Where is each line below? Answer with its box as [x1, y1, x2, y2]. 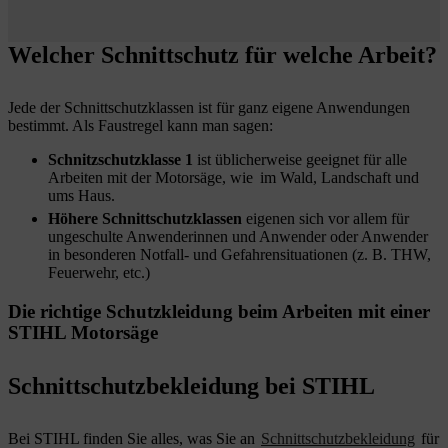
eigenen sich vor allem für [242, 209, 409, 227]
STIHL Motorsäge [8, 321, 158, 343]
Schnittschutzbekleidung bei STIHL [8, 372, 375, 399]
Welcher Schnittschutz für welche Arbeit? [8, 41, 437, 68]
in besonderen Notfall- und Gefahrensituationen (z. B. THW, [48, 245, 431, 263]
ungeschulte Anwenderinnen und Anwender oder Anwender [48, 227, 428, 245]
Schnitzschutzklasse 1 [48, 150, 197, 168]
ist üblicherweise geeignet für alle [197, 150, 407, 168]
